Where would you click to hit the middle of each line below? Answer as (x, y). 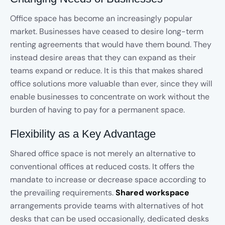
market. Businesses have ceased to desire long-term (107, 31)
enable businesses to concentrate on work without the (110, 97)
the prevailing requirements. (63, 193)
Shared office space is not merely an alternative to (103, 153)
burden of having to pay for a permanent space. (97, 110)
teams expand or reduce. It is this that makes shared (106, 71)
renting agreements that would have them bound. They (111, 44)
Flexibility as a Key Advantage (83, 134)
